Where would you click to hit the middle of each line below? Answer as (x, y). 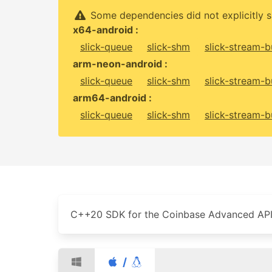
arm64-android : (112, 98)
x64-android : (106, 30)
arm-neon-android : (120, 64)
